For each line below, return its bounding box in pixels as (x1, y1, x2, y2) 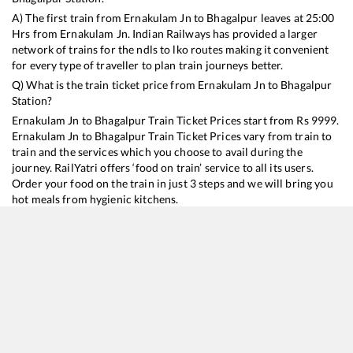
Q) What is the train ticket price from (12, 77, 199, 91)
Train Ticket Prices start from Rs (146, 113, 311, 127)
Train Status (226, 295, 276, 308)
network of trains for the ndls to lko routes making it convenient (12, 42, 329, 56)
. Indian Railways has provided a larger (127, 26, 318, 40)
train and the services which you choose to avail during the (12, 144, 303, 158)
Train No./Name (12, 295, 79, 308)
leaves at (258, 10, 306, 24)
